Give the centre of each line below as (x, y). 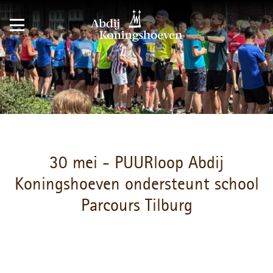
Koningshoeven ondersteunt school (136, 185)
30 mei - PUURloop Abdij (136, 163)
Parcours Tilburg (136, 206)
